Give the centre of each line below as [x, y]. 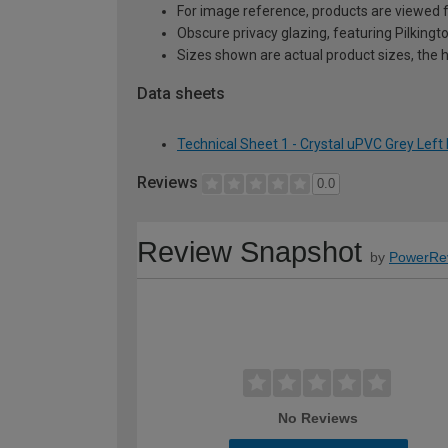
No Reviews [318, 417]
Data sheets [181, 94]
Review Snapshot [249, 251]
